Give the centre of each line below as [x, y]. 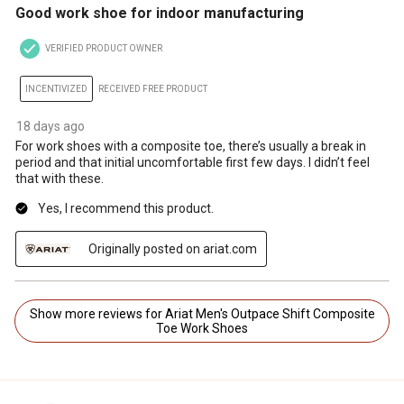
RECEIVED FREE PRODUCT [153, 88]
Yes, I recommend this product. [126, 208]
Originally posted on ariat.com [173, 248]
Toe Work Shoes [202, 328]
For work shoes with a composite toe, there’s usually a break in [191, 146]
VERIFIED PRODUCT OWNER [104, 48]
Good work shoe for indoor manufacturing [160, 13]
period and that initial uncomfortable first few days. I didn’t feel [193, 162]
